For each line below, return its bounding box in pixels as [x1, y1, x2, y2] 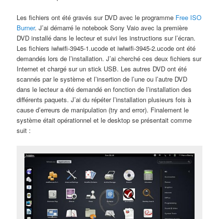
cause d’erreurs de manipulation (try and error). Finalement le [17, 105, 189, 115]
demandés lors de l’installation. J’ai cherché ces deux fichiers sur [17, 54, 202, 64]
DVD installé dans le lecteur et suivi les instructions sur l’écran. [17, 33, 196, 43]
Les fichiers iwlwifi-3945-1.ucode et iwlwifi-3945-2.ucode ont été [17, 44, 196, 53]
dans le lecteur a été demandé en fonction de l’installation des [17, 85, 192, 94]
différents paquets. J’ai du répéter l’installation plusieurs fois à [17, 95, 192, 105]
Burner [17, 23, 35, 33]
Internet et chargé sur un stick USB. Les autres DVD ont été [17, 64, 187, 74]
